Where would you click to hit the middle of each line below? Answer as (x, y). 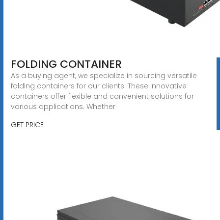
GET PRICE (27, 124)
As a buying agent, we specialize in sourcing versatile (104, 75)
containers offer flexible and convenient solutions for (102, 96)
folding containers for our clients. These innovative (98, 86)
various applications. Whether (63, 106)
